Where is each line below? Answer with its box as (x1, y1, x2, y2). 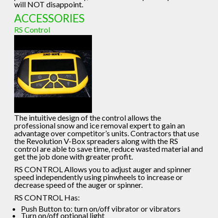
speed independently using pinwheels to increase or (14, 172, 183, 182)
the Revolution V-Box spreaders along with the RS (14, 136, 179, 146)
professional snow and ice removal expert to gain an (14, 121, 185, 130)
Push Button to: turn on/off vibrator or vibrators (20, 204, 181, 214)
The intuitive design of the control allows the (14, 113, 162, 123)
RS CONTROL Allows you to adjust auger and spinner (14, 164, 192, 174)
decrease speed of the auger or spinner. (14, 180, 143, 190)
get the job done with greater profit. (14, 152, 133, 162)
